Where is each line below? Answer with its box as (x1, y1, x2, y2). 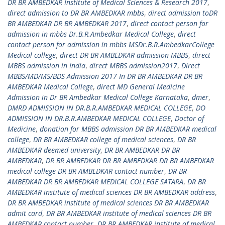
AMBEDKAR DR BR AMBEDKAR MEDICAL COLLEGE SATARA (8, 177, 183, 186)
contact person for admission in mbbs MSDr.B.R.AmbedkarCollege (8, 40, 214, 49)
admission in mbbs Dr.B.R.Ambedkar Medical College (8, 29, 174, 39)
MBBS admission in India (8, 61, 85, 70)
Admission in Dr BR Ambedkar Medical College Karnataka (8, 92, 188, 102)
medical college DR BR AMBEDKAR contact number (8, 166, 164, 176)
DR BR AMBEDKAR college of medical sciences (33, 135, 173, 144)
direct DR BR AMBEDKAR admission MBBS (60, 50, 188, 60)
